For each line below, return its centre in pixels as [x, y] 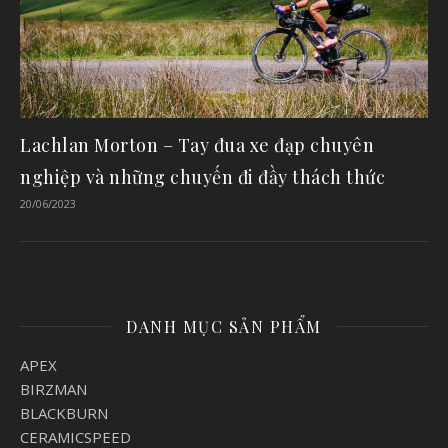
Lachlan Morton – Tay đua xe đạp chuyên [197, 144]
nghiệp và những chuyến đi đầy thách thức [202, 176]
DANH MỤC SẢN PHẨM [224, 326]
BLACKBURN [64, 412]
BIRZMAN [53, 388]
